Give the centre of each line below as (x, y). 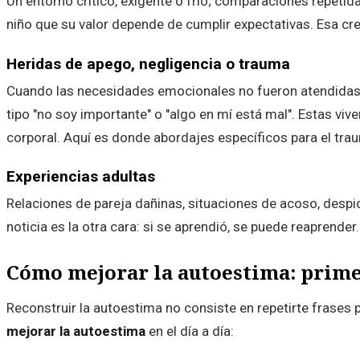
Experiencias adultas (81, 177)
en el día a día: (190, 331)
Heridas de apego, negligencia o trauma (148, 63)
